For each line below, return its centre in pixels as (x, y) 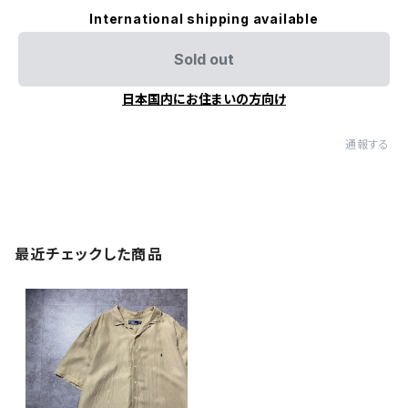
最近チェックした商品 (89, 254)
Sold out (204, 59)
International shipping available (204, 19)
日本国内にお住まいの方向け (204, 99)
